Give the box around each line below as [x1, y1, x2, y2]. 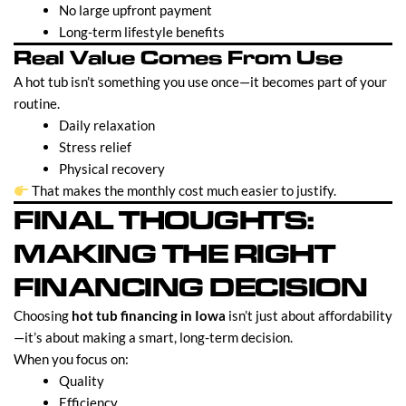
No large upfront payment [59, 2, 212, 19]
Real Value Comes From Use [14, 44, 343, 72]
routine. [14, 95, 60, 112]
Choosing [14, 307, 72, 324]
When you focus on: [14, 351, 129, 368]
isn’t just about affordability [226, 307, 392, 324]
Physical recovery [59, 160, 165, 178]
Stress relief [59, 139, 131, 156]
